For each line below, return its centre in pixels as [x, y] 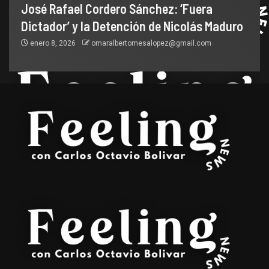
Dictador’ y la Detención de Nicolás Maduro [132, 26]
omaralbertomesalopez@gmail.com [151, 43]
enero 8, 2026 [53, 43]
